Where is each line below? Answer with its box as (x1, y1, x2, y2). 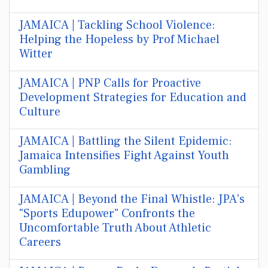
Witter (19, 46, 53, 62)
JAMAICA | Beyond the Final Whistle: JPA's (19, 191, 245, 207)
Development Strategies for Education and (19, 90, 246, 105)
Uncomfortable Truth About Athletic (19, 220, 211, 236)
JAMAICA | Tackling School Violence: (19, 17, 215, 33)
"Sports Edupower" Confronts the (19, 206, 195, 221)
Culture (19, 104, 60, 120)
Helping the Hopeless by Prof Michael (19, 32, 220, 47)
